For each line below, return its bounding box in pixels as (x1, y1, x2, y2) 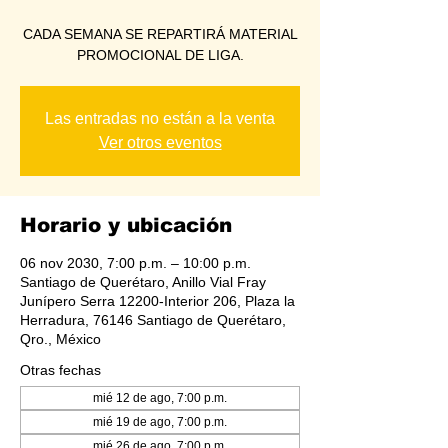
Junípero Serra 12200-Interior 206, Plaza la (20, 292, 295, 309)
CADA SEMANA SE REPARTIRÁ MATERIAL (22, 25, 298, 42)
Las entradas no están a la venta (45, 109, 275, 127)
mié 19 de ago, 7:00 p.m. (93, 414, 227, 429)
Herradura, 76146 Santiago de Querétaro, (20, 311, 286, 328)
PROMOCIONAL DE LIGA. (76, 46, 244, 63)
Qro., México (20, 330, 101, 347)
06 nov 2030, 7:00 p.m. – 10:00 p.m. (20, 254, 251, 271)
